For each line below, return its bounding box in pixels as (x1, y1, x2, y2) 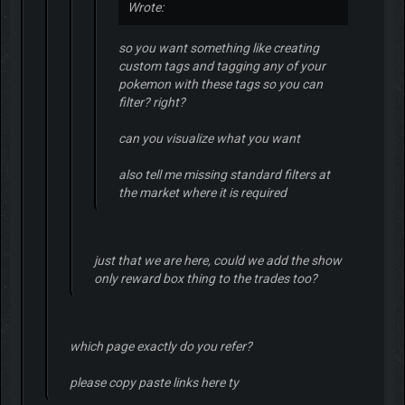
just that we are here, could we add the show (93, 253, 342, 268)
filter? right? (118, 95, 185, 110)
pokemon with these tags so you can (118, 77, 323, 92)
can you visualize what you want (118, 131, 300, 146)
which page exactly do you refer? (69, 339, 252, 354)
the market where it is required (118, 185, 287, 201)
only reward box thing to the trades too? (93, 271, 317, 287)
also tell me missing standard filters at (118, 167, 330, 183)
